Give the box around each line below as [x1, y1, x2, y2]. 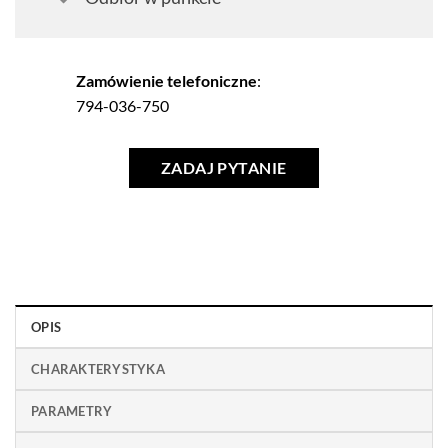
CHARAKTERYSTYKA [31, 361, 165, 378]
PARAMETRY [31, 403, 113, 420]
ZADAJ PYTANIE [160, 157, 287, 177]
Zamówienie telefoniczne [76, 70, 257, 90]
